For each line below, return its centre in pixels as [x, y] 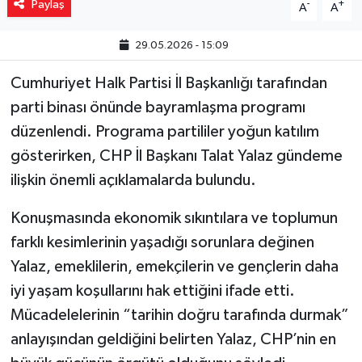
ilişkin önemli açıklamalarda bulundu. [133, 180]
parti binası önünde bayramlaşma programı [158, 107]
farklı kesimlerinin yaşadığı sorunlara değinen [162, 242]
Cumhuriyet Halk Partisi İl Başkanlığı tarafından [168, 83]
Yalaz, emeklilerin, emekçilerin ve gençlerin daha [174, 266]
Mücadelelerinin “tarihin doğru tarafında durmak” [179, 315]
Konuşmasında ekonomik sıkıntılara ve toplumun [174, 218]
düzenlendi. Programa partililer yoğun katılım [164, 131]
